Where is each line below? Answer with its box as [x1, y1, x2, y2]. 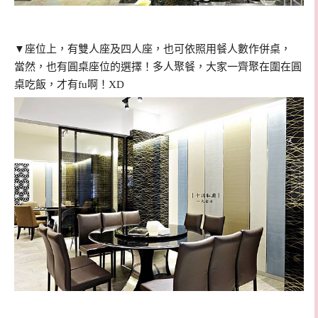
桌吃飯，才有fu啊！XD [14, 79, 124, 91]
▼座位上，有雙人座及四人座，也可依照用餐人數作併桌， [14, 43, 291, 55]
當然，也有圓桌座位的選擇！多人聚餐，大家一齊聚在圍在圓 [14, 61, 302, 73]
